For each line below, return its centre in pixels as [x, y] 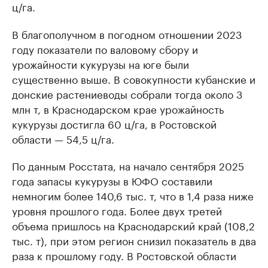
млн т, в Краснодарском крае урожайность [118, 108]
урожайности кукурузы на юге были [100, 63]
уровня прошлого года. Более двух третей [117, 210]
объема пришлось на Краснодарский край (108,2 [133, 225]
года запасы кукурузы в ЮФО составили [112, 180]
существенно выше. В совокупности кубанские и [134, 78]
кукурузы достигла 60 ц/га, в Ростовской [114, 123]
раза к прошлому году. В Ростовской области [124, 255]
